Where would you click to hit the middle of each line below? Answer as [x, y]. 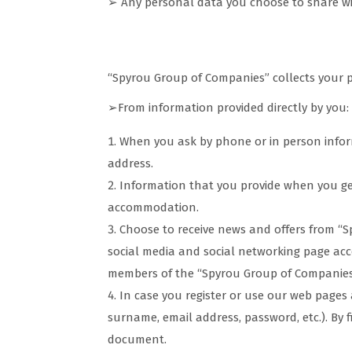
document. [137, 339]
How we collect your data [205, 40]
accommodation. [153, 207]
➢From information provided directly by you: [228, 108]
